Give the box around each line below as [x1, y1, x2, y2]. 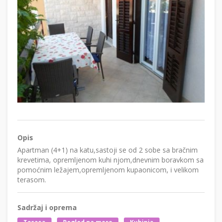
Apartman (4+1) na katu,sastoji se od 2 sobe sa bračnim [17, 145, 198, 155]
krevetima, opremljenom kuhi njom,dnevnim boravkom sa [17, 155, 204, 165]
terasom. [17, 174, 46, 184]
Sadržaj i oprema [17, 202, 77, 212]
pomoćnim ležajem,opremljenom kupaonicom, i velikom [17, 165, 199, 174]
